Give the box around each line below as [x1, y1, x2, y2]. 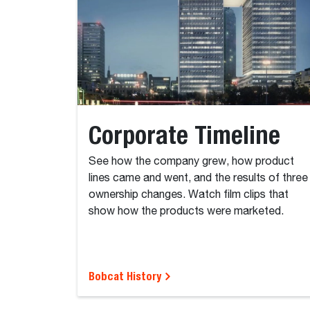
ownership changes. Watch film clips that [89, 189, 289, 201]
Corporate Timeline [89, 119, 280, 149]
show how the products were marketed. [89, 206, 284, 217]
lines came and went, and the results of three [89, 172, 308, 184]
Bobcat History [89, 269, 164, 283]
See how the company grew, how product [89, 156, 294, 167]
